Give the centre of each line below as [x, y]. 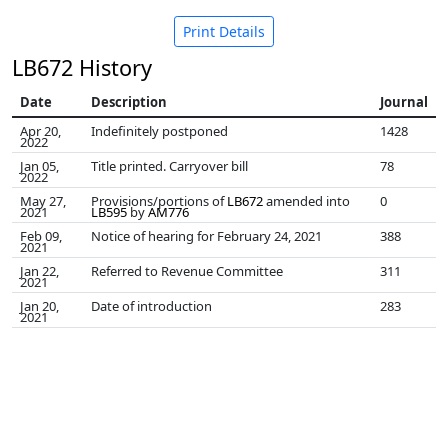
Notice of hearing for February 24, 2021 [206, 236]
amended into [306, 201]
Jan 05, [39, 166]
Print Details [224, 31]
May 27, [43, 201]
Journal [404, 102]
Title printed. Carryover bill [169, 166]
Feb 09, [41, 236]
